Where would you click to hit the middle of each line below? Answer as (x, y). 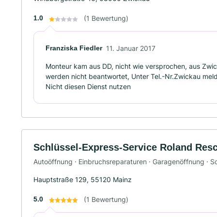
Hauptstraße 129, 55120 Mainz (83, 179)
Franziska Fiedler (74, 48)
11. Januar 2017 (131, 48)
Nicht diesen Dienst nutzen (88, 87)
